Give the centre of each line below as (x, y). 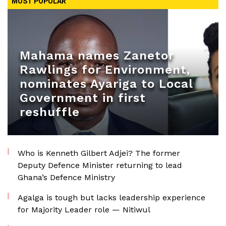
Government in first (83, 98)
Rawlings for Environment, (105, 70)
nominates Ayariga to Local (106, 84)
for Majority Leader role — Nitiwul (84, 210)
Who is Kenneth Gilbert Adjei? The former (99, 153)
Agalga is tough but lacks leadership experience (111, 197)
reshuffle (50, 112)
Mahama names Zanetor (97, 55)
